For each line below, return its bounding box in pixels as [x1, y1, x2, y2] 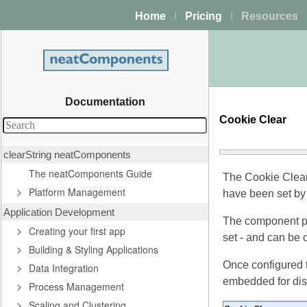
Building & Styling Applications [29, 243, 158, 256]
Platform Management [29, 185, 125, 199]
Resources [241, 10, 298, 22]
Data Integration [29, 261, 99, 275]
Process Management [29, 280, 124, 293]
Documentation [64, 96, 145, 108]
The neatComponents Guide [29, 167, 152, 180]
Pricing [185, 10, 222, 22]
